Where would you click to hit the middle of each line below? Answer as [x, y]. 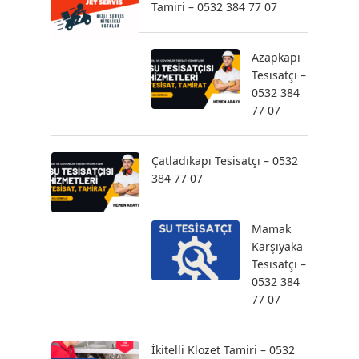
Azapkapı [276, 57]
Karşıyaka [277, 246]
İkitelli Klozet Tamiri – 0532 [223, 350]
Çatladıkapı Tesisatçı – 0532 [225, 161]
